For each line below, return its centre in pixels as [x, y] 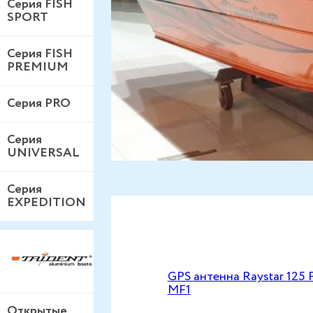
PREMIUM [38, 67]
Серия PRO [39, 103]
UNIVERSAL [43, 153]
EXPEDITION [46, 202]
